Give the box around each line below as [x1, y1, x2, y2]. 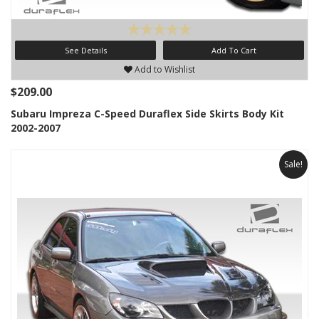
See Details [64, 45, 107, 56]
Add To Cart [211, 45, 256, 56]
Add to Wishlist [132, 63, 195, 75]
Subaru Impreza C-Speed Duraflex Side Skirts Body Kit [11, 107, 284, 120]
